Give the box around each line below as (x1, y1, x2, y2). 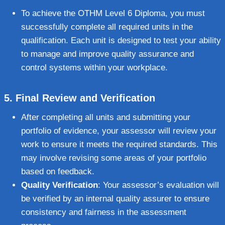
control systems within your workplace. (21, 62, 168, 72)
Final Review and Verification (16, 92, 155, 103)
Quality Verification (21, 180, 98, 190)
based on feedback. (21, 166, 94, 176)
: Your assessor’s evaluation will (98, 180, 219, 190)
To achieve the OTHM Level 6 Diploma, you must (21, 8, 205, 18)
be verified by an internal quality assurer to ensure (21, 193, 209, 203)
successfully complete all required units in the (21, 22, 193, 32)
